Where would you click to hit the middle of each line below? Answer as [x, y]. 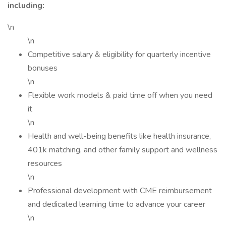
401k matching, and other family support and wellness [123, 150]
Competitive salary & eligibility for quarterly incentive [119, 54]
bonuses [44, 68]
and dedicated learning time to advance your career [118, 204]
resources [46, 163]
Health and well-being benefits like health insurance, [119, 136]
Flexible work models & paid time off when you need [120, 95]
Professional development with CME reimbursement [120, 191]
